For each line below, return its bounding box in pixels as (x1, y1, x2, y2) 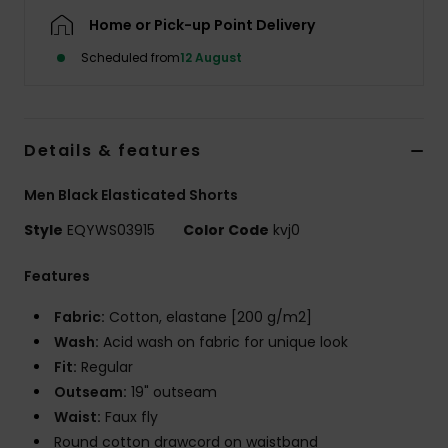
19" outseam (127, 382, 217, 403)
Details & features (24, 139, 202, 163)
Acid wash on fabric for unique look (99, 332, 348, 353)
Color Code (183, 220, 269, 241)
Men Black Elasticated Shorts (24, 185, 238, 206)
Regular (77, 357, 133, 378)
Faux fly (101, 407, 158, 428)
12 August (180, 49, 242, 67)
